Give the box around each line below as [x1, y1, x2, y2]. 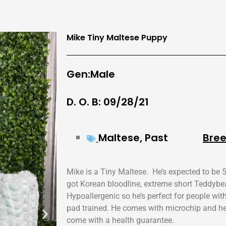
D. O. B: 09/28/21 [67, 95, 149, 109]
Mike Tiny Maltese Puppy [67, 32, 167, 44]
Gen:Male [67, 67, 115, 82]
